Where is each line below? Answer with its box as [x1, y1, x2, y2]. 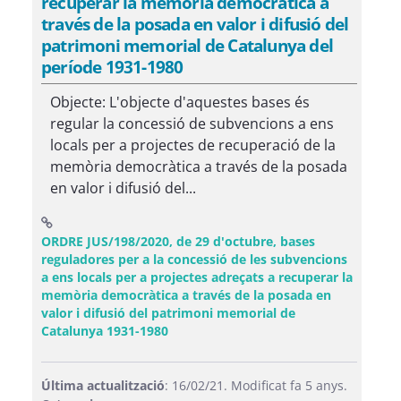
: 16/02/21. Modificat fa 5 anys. [165, 377, 347, 394]
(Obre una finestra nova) [167, 321, 320, 338]
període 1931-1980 [41, 55, 183, 79]
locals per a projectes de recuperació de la [50, 135, 336, 155]
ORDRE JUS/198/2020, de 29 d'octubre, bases [41, 233, 315, 250]
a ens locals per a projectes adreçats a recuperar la [41, 269, 353, 286]
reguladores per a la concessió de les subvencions [41, 251, 347, 268]
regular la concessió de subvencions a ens [50, 114, 334, 133]
